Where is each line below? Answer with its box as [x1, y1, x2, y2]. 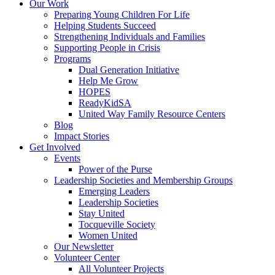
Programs [54, 53, 91, 64]
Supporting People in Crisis [54, 42, 160, 53]
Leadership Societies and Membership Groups [54, 174, 233, 185]
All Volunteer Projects [79, 263, 164, 274]
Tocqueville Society [79, 219, 155, 230]
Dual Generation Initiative [79, 64, 179, 75]
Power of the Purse [79, 163, 152, 174]
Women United [79, 230, 137, 241]
